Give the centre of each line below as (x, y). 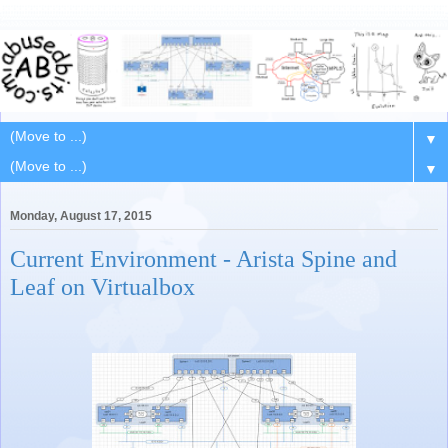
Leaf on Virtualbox (102, 286)
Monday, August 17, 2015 (81, 215)
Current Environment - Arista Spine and (203, 258)
